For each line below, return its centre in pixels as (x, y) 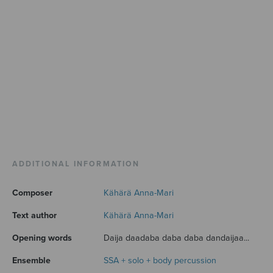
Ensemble (31, 261)
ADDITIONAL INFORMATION (76, 164)
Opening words (42, 238)
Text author (34, 216)
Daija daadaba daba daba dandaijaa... (176, 238)
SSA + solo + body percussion (160, 261)
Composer (32, 193)
